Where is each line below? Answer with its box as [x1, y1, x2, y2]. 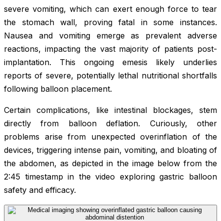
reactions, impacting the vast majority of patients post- [4, 43, 217, 54]
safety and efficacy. [4, 184, 76, 195]
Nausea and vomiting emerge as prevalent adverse [4, 30, 217, 40]
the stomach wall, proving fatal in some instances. [4, 17, 217, 27]
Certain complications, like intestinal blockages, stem [4, 105, 217, 115]
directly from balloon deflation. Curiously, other [4, 118, 217, 128]
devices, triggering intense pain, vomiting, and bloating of [4, 145, 217, 155]
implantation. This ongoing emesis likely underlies [4, 57, 217, 67]
